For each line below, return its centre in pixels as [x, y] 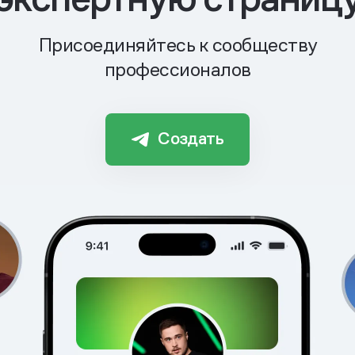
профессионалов [177, 69]
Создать [191, 138]
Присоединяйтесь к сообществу [177, 45]
